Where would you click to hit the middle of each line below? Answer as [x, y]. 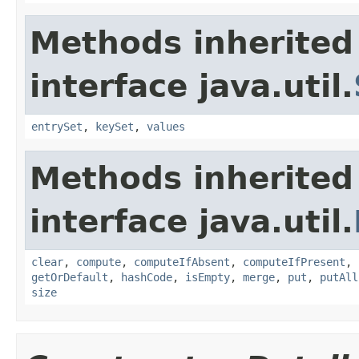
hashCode [147, 277]
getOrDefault [70, 277]
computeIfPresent [294, 262]
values [166, 126]
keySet [115, 126]
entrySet [57, 126]
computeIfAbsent [182, 262]
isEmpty [208, 277]
